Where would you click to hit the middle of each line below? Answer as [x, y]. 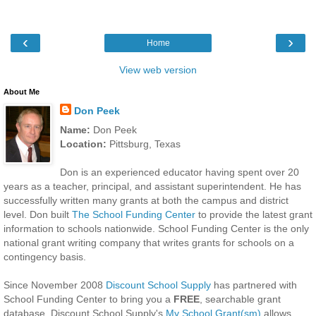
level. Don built [38, 215]
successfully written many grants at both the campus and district [146, 201]
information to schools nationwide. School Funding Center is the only [156, 229]
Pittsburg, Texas [145, 144]
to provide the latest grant [254, 215]
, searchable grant [240, 299]
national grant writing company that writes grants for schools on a [149, 243]
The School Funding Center [134, 215]
